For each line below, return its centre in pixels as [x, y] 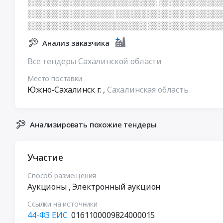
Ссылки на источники [62, 204]
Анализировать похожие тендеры [93, 124]
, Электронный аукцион [114, 186]
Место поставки [55, 78]
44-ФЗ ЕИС [48, 215]
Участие [45, 157]
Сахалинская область [148, 89]
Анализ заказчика [76, 43]
